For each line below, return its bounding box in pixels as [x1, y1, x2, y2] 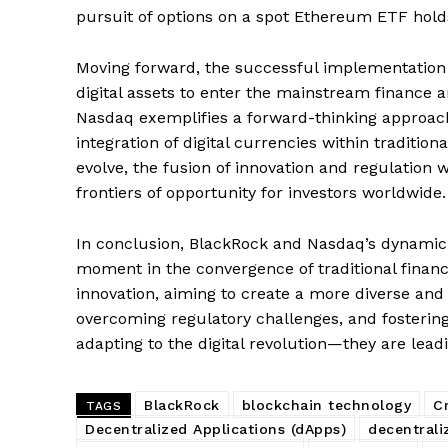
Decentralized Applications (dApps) [85, 420, 346, 437]
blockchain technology [241, 396, 411, 413]
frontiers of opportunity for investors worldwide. [76, 182, 446, 202]
